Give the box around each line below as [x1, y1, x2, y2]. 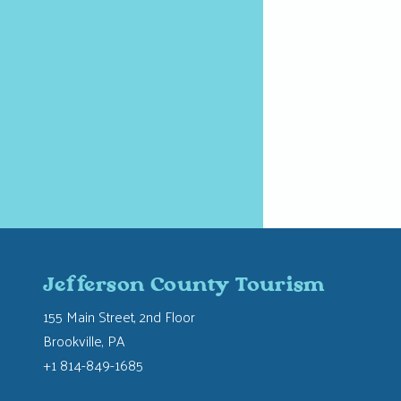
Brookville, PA [43, 328, 124, 354]
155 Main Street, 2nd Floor [43, 303, 195, 330]
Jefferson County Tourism [43, 275, 326, 296]
